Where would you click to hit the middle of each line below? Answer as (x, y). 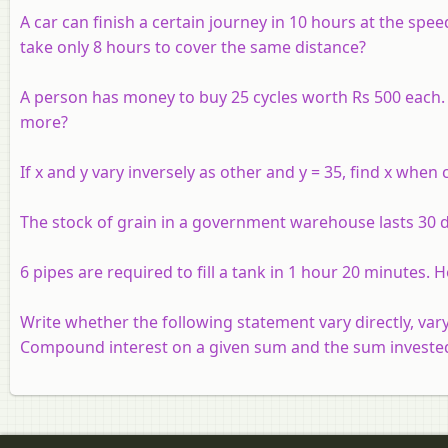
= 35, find (345, 171)
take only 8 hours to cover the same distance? (193, 46)
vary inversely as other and (193, 171)
